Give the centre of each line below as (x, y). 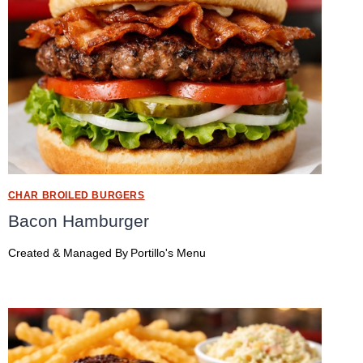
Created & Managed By (68, 253)
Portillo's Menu (168, 253)
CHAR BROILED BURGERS (76, 196)
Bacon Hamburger (78, 221)
